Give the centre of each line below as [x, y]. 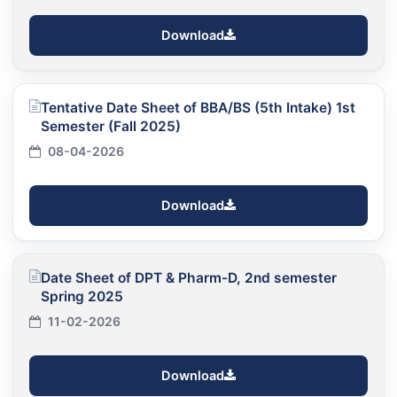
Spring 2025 [82, 296]
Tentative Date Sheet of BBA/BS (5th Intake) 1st [198, 107]
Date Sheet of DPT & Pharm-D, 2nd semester [189, 277]
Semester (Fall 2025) [111, 126]
